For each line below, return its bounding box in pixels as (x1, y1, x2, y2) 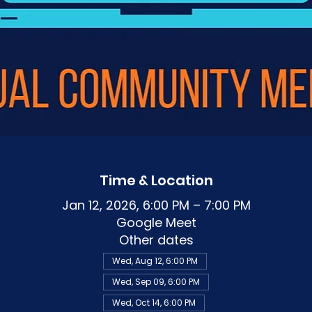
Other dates (118, 231, 194, 249)
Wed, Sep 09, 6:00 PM (112, 276, 200, 288)
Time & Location (99, 171, 213, 191)
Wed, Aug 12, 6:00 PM (112, 255, 198, 267)
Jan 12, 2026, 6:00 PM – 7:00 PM (61, 196, 251, 214)
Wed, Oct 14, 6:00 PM (112, 297, 196, 309)
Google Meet (116, 214, 196, 232)
